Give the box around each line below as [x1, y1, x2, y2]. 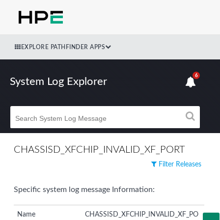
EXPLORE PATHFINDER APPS [21, 44, 105, 50]
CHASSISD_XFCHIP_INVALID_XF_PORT [14, 144, 185, 155]
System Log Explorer [10, 76, 107, 87]
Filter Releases [157, 161, 201, 168]
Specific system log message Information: [14, 185, 155, 193]
